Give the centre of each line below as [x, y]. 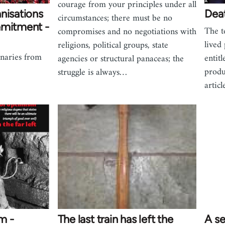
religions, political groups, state [113, 45]
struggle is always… [92, 72]
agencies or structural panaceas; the [121, 59]
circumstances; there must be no [115, 18]
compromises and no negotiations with [127, 32]
